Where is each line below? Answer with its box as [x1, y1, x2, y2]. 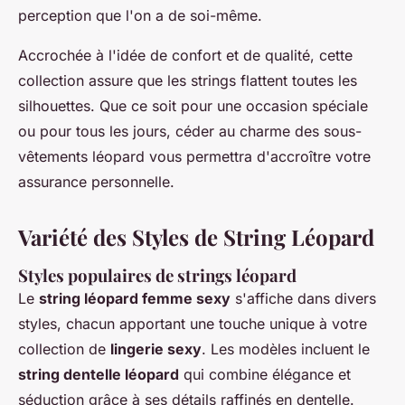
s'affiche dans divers [231, 289, 376, 308]
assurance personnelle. [18, 173, 174, 192]
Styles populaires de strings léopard [18, 264, 297, 287]
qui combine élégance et [179, 365, 351, 384]
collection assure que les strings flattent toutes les [18, 71, 357, 90]
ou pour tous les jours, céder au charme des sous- [18, 122, 362, 141]
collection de [18, 340, 110, 359]
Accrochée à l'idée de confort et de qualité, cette [18, 46, 353, 65]
